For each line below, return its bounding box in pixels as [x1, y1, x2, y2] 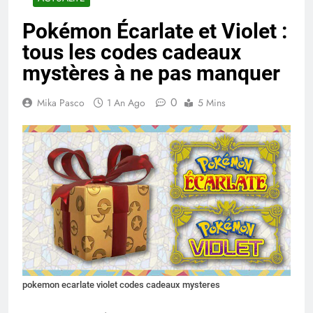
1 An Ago [107, 96, 145, 110]
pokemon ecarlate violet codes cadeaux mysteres [22, 279, 220, 291]
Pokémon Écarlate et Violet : [22, 19, 287, 44]
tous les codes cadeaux [22, 40, 241, 65]
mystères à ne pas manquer [22, 61, 280, 86]
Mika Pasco [37, 96, 85, 110]
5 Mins [198, 96, 226, 110]
